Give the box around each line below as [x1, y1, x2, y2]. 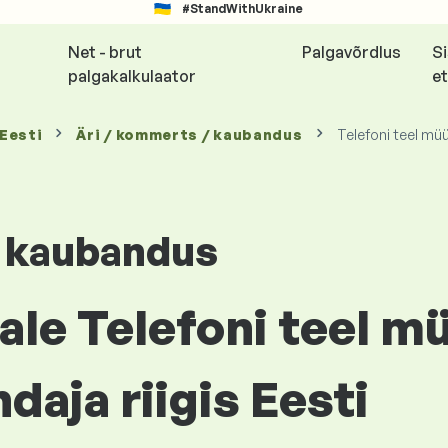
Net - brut [68, 42, 143, 62]
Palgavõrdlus [302, 42, 402, 62]
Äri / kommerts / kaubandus [76, 126, 303, 143]
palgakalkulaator [68, 66, 197, 86]
